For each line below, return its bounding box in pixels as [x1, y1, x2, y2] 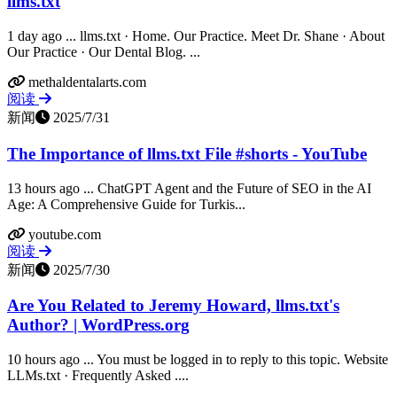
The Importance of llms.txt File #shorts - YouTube [7, 144, 367, 163]
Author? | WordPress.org [7, 315, 190, 335]
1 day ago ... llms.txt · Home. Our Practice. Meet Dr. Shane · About [7, 28, 385, 44]
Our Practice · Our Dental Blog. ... [7, 44, 200, 60]
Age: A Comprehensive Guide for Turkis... [7, 196, 245, 212]
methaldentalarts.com [28, 74, 146, 90]
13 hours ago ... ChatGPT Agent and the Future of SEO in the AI [7, 180, 371, 196]
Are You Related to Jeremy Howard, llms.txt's [7, 296, 339, 315]
